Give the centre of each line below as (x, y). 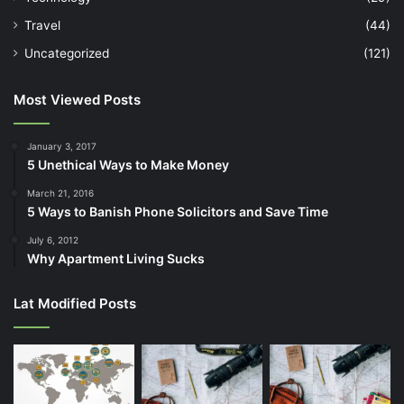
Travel (42, 25)
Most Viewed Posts (77, 99)
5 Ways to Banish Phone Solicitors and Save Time (178, 211)
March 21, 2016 (60, 193)
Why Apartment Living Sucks (116, 258)
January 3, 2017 (62, 146)
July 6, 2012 (53, 239)
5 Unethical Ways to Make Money (128, 164)
